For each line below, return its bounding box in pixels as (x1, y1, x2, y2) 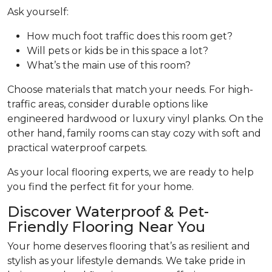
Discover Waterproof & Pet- (7, 203, 209, 221)
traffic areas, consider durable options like (7, 98, 208, 110)
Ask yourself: (7, 6, 69, 18)
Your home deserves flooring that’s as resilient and (7, 240, 250, 253)
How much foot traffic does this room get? (27, 30, 233, 42)
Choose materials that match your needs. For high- (7, 84, 253, 96)
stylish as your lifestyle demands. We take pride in (7, 255, 245, 267)
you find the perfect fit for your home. (7, 181, 194, 193)
